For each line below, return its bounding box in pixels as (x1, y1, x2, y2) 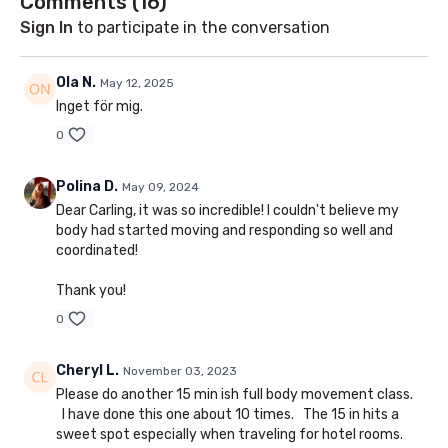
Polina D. (56, 177, 118, 195)
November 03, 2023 (123, 363, 237, 378)
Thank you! (56, 281, 126, 299)
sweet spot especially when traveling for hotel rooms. (56, 425, 403, 443)
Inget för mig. (56, 97, 143, 115)
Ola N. (56, 73, 96, 91)
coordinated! (56, 241, 138, 259)
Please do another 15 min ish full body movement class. (56, 385, 413, 403)
